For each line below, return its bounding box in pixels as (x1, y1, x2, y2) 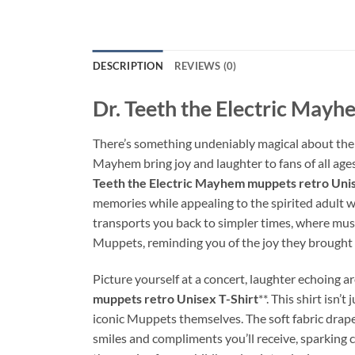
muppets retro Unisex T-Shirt (93, 290, 258, 306)
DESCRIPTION (93, 59, 163, 73)
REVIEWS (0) (174, 59, 237, 73)
